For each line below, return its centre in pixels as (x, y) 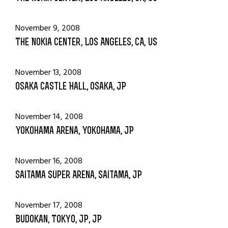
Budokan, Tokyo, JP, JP (59, 220)
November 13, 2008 (48, 72)
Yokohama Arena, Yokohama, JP (75, 131)
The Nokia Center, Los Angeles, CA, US (86, 43)
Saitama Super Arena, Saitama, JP (79, 176)
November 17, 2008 (49, 205)
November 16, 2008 (49, 161)
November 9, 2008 (48, 28)
